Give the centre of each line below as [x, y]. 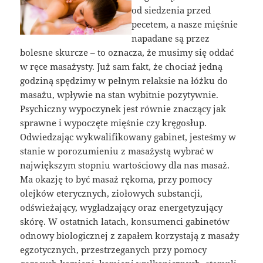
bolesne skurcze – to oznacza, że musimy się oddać [127, 53]
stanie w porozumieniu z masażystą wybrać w [117, 151]
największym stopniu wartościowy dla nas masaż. [125, 165]
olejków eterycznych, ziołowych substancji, [112, 193]
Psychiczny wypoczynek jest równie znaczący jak [123, 109]
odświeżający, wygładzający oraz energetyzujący [122, 208]
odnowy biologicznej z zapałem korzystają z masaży [130, 236]
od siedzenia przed [171, 10]
